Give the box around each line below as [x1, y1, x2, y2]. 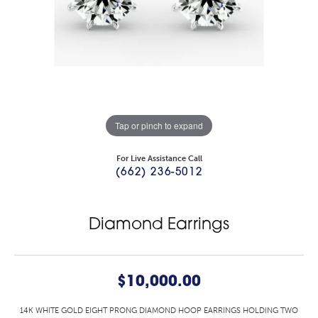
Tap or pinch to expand [115, 119, 203, 131]
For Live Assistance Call [116, 154, 202, 164]
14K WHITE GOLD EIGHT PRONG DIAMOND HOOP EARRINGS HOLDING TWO [20, 306, 298, 316]
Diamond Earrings [89, 217, 229, 234]
